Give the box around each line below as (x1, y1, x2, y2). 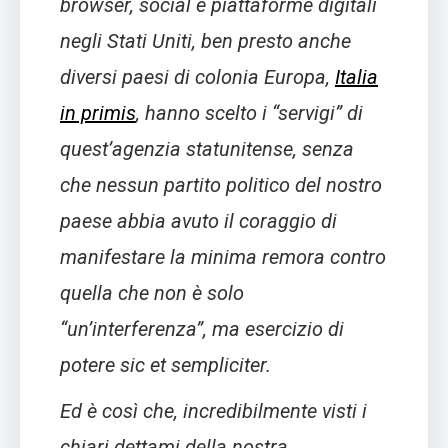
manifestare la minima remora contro (60, 245, 386, 270)
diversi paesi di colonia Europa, (60, 65, 335, 90)
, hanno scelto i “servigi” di (136, 101, 363, 126)
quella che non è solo (60, 281, 244, 306)
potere (60, 353, 120, 378)
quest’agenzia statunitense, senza (60, 137, 354, 162)
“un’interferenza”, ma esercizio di (60, 317, 344, 342)
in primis (60, 101, 136, 126)
